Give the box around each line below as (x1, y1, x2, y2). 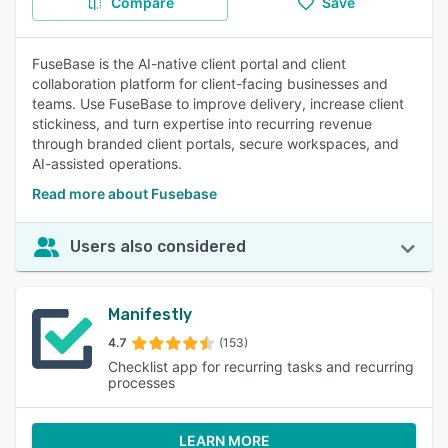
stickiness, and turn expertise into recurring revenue (32, 115, 372, 132)
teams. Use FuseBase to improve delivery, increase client (32, 95, 404, 112)
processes (108, 374, 175, 391)
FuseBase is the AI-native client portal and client (32, 55, 346, 72)
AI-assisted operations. (32, 155, 182, 172)
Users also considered (70, 237, 246, 256)
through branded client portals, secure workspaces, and (32, 135, 399, 152)
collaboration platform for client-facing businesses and (32, 75, 388, 92)
